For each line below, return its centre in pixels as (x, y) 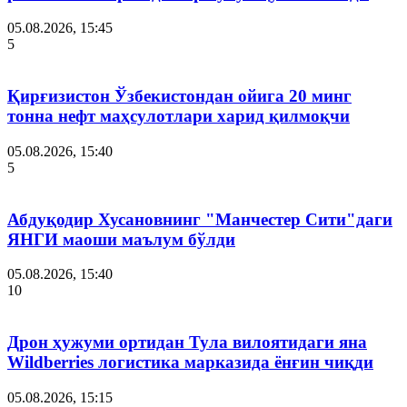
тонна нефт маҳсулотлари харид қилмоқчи (179, 116)
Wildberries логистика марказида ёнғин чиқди (190, 362)
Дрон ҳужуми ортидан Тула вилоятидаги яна (187, 342)
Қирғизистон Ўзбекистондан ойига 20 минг (179, 96)
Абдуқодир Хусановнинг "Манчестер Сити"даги (200, 219)
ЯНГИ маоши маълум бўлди (121, 239)
